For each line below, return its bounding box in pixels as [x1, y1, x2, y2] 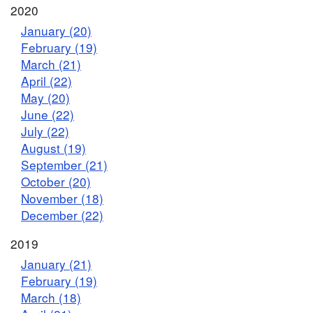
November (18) [21, 189, 103, 207]
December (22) [21, 205, 103, 224]
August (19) [21, 138, 86, 156]
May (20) [21, 88, 70, 106]
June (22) [21, 105, 74, 123]
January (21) [21, 255, 92, 273]
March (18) [21, 289, 81, 307]
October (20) [21, 172, 91, 190]
